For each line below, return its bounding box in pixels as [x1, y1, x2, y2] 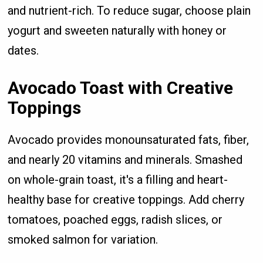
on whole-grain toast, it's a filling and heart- [8, 172, 228, 187]
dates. [8, 43, 39, 58]
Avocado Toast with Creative [8, 77, 234, 98]
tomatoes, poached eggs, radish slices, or [8, 212, 223, 227]
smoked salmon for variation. [8, 232, 159, 247]
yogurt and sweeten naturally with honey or [8, 23, 227, 38]
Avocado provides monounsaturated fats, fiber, [8, 132, 249, 147]
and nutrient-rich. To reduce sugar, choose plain [8, 3, 251, 18]
